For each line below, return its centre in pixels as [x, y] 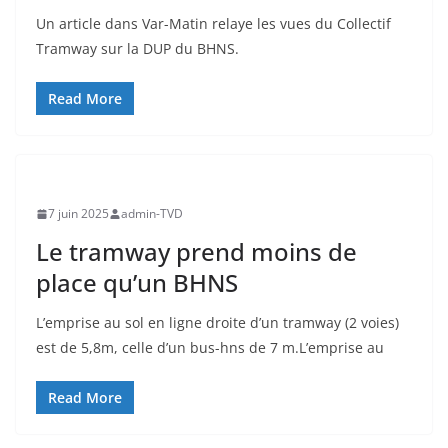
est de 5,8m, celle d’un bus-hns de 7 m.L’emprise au [210, 347]
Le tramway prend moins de [196, 251]
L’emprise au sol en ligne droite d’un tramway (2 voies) [217, 322]
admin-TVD [152, 213]
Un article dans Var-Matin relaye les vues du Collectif [213, 23]
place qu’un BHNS [137, 282]
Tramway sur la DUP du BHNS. [137, 48]
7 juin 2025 [78, 213]
